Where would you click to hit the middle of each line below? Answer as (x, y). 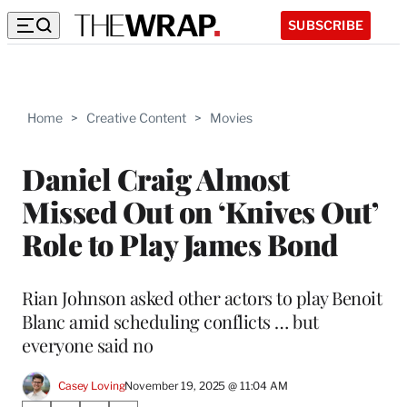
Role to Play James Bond (180, 243)
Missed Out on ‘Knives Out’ (199, 211)
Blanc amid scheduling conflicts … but (170, 321)
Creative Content (136, 118)
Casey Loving (92, 386)
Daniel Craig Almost (156, 178)
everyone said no (87, 344)
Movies (231, 118)
